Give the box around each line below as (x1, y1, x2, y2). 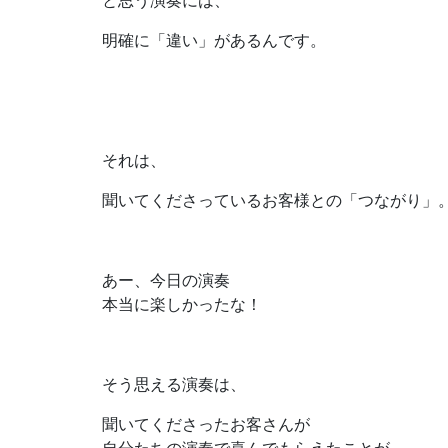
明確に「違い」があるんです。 (102, 29, 326, 50)
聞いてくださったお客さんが (102, 413, 310, 434)
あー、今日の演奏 (102, 269, 230, 290)
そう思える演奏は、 (102, 373, 246, 394)
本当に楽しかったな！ (102, 293, 262, 314)
